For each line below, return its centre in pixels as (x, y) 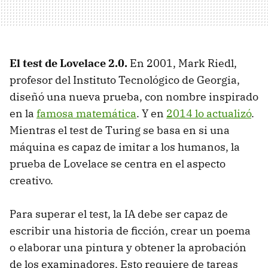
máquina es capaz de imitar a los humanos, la (125, 147)
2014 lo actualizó (209, 113)
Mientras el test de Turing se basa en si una (120, 130)
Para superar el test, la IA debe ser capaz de (119, 214)
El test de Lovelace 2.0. (68, 63)
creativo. (31, 180)
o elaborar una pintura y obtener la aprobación (128, 247)
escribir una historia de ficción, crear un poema (130, 230)
